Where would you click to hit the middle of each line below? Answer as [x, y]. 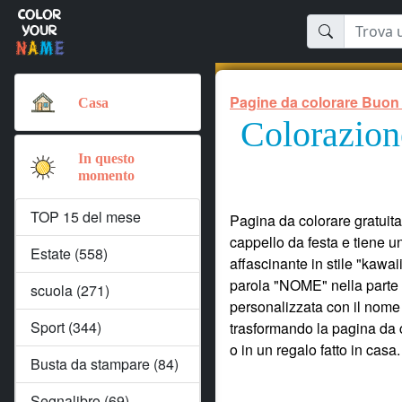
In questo [106, 158]
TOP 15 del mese [86, 217]
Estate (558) [69, 253]
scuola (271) [70, 290]
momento [106, 175]
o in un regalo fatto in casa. [315, 350]
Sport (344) [66, 327]
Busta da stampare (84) [105, 364]
